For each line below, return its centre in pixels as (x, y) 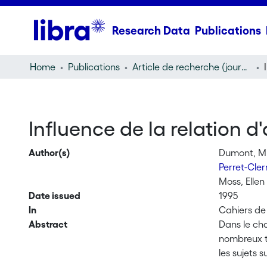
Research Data (151, 30)
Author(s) (49, 153)
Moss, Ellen (242, 181)
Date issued (54, 195)
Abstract (48, 224)
